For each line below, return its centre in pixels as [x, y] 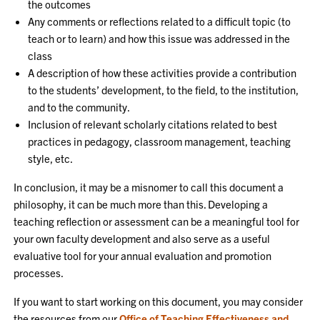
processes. [39, 272]
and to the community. [79, 107]
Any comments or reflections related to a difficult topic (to [160, 21]
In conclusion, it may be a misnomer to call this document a [149, 187]
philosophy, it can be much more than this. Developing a [141, 204]
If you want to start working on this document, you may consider [159, 301]
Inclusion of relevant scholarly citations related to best [153, 124]
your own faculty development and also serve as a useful [142, 238]
